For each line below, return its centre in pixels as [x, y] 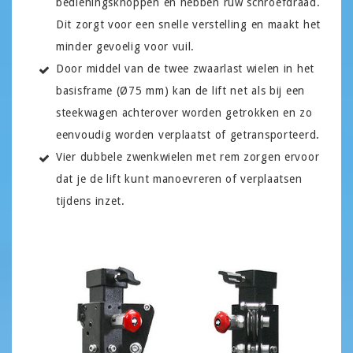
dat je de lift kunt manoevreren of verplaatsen [179, 179]
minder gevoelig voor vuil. [126, 46]
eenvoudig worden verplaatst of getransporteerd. [188, 135]
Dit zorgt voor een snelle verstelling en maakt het [189, 24]
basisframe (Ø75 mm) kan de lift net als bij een [180, 91]
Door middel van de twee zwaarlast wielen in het [185, 69]
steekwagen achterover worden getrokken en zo [184, 113]
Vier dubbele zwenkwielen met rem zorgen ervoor [188, 157]
